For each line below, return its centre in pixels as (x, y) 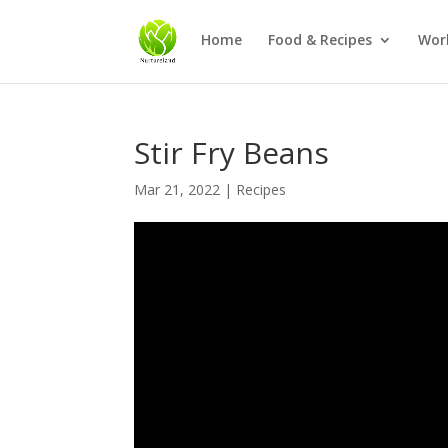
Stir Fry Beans (232, 152)
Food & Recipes (320, 39)
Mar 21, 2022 (177, 189)
